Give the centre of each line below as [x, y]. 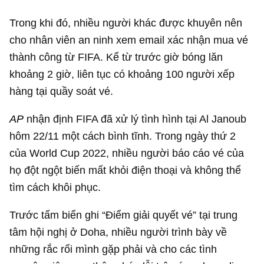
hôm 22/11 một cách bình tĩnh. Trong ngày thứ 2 [123, 136]
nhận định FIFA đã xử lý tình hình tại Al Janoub [135, 119]
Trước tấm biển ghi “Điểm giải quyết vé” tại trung [124, 215]
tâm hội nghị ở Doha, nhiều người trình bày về [118, 232]
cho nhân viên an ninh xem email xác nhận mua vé [129, 39]
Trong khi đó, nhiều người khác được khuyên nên [126, 22]
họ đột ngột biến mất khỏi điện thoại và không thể [126, 170]
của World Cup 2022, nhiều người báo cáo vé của [127, 153]
